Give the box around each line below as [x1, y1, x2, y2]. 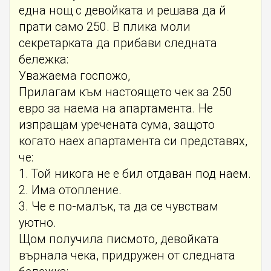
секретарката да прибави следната [19, 36, 217, 50]
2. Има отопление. [19, 183, 122, 197]
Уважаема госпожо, [19, 68, 130, 83]
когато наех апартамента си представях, [19, 134, 247, 148]
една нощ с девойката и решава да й [19, 3, 226, 18]
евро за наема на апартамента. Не [19, 101, 213, 116]
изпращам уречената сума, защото [19, 117, 215, 132]
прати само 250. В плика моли [19, 19, 191, 34]
